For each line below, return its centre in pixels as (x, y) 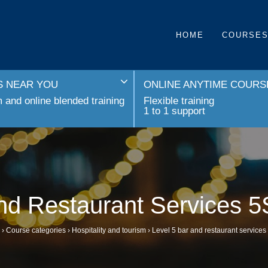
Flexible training (179, 100)
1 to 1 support (174, 111)
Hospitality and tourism (109, 231)
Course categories (36, 231)
